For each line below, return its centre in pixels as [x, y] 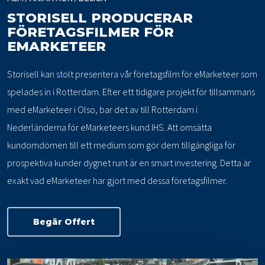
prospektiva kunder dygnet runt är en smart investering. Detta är [129, 163]
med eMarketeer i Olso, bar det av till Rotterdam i [103, 110]
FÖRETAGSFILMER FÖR [91, 32]
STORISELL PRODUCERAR [100, 18]
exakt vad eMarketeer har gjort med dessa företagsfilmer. [117, 181]
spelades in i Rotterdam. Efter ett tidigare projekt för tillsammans [131, 92]
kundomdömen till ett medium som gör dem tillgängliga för [122, 145]
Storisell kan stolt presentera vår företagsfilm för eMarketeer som [132, 74]
